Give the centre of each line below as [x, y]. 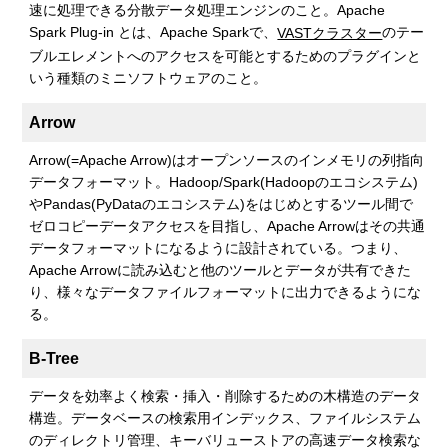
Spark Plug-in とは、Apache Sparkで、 [153, 32]
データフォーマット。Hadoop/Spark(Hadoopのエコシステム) [224, 181]
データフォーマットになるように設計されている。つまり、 [218, 247]
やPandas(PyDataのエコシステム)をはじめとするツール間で [221, 203]
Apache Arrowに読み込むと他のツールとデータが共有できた [220, 269]
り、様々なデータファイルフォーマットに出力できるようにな [225, 291]
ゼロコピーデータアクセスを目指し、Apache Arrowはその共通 [227, 225]
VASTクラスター [330, 33]
